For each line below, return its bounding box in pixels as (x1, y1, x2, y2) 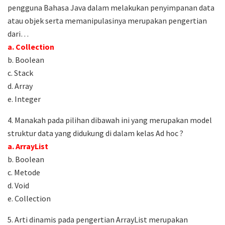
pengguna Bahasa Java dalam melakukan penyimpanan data (8, 3, 214, 13)
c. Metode (8, 167, 40, 178)
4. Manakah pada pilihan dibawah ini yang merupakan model (8, 115, 212, 126)
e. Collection (8, 193, 51, 204)
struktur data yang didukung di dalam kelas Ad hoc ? (8, 128, 183, 139)
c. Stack (8, 68, 33, 78)
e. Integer (8, 94, 41, 104)
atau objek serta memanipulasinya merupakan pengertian (8, 16, 207, 26)
